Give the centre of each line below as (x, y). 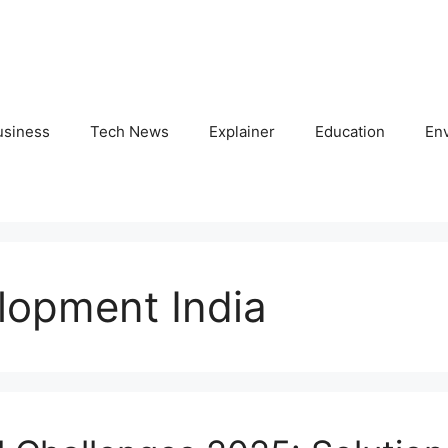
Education (350, 132)
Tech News (129, 132)
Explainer (242, 132)
